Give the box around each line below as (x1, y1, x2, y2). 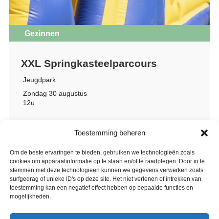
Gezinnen (24, 29, 60, 38)
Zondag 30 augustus (22, 89, 87, 97)
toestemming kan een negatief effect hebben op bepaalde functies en (10, 184, 193, 191)
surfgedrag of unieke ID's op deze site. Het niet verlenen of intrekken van (10, 175, 201, 182)
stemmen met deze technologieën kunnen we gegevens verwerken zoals (10, 167, 203, 174)
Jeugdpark (22, 75, 56, 84)
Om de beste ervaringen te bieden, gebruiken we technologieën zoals (10, 149, 195, 156)
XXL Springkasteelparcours (21, 57, 157, 69)
